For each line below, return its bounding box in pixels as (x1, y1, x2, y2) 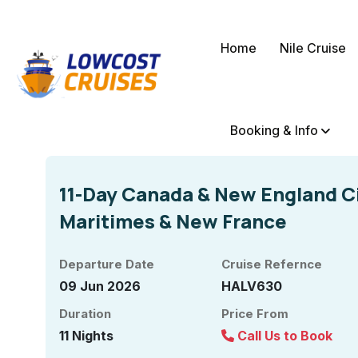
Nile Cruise (280, 39, 346, 56)
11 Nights (59, 327, 113, 344)
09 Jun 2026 (59, 277, 141, 294)
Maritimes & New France (59, 207, 287, 234)
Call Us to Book (233, 327, 332, 344)
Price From (221, 305, 288, 321)
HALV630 (221, 277, 282, 294)
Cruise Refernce (221, 256, 322, 272)
